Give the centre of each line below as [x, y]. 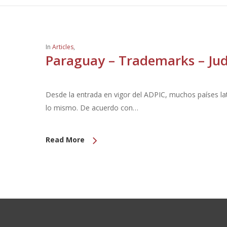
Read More [65, 140]
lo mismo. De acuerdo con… [92, 108]
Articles [63, 47]
